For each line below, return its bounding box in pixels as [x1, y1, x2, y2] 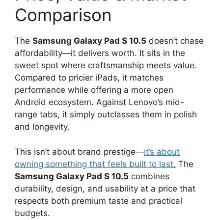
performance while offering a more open [15, 85, 173, 95]
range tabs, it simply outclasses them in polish [15, 110, 197, 120]
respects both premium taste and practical [15, 195, 182, 206]
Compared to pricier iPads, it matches [15, 73, 164, 83]
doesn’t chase [146, 36, 204, 46]
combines [129, 171, 169, 181]
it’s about [144, 146, 180, 157]
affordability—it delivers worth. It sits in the [15, 48, 185, 58]
